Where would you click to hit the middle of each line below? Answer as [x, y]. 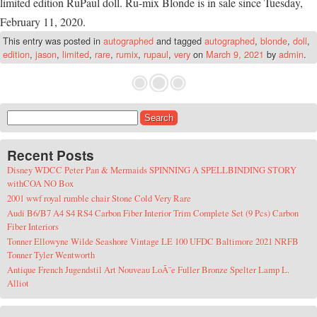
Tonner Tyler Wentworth [51, 254]
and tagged [179, 40]
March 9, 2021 [235, 54]
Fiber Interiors [33, 226]
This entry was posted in [53, 40]
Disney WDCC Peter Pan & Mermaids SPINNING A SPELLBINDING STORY [152, 169]
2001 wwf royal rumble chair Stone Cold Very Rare [99, 198]
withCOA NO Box [40, 183]
